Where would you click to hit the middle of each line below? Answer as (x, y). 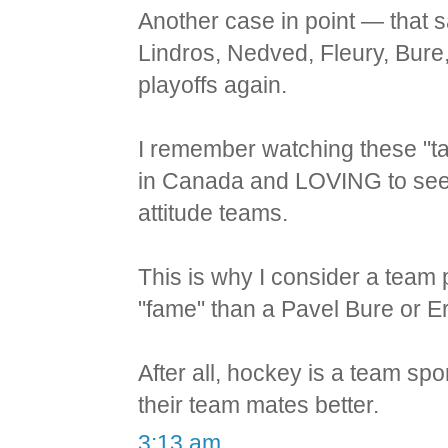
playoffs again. (213, 85)
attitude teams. (213, 213)
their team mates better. (259, 405)
